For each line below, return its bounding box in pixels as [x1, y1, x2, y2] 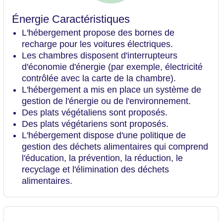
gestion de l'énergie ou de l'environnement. [22, 96, 191, 107]
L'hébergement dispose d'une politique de [22, 130, 186, 141]
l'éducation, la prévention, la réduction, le [22, 153, 183, 164]
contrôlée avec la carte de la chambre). [22, 73, 176, 84]
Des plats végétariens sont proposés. [22, 119, 168, 129]
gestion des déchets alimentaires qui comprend [22, 142, 208, 152]
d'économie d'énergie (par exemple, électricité [22, 62, 203, 72]
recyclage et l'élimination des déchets [22, 165, 169, 175]
